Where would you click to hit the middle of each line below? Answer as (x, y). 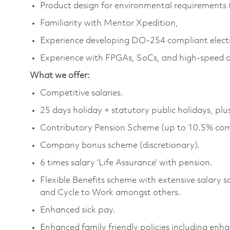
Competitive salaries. (82, 93)
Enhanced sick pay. (78, 210)
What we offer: (60, 75)
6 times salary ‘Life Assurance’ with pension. (126, 163)
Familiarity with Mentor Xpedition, (109, 23)
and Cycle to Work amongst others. (110, 193)
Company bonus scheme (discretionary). (120, 145)
